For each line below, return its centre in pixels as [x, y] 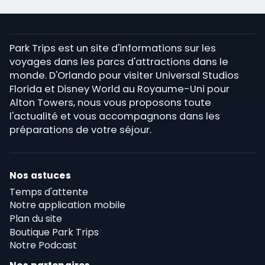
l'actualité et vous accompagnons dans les [115, 117]
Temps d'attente [49, 192]
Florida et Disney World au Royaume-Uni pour [119, 89]
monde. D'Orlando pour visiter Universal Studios [124, 76]
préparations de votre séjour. [80, 130]
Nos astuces [40, 175]
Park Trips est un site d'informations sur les [113, 49]
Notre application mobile [67, 205]
